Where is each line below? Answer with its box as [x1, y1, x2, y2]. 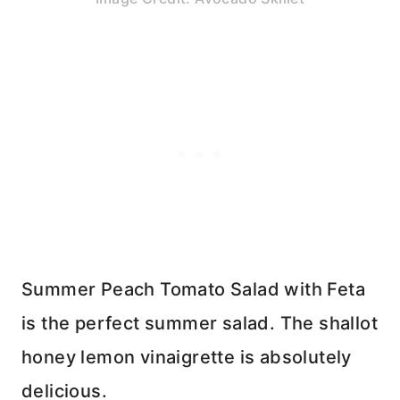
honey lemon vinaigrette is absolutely [21, 346, 352, 369]
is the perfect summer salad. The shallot [21, 312, 378, 335]
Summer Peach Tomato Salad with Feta [21, 279, 365, 301]
